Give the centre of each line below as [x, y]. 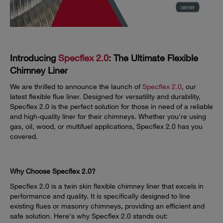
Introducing [34, 58]
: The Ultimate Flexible [153, 58]
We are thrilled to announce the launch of [76, 87]
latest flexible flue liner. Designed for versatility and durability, [105, 97]
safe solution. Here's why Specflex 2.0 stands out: [89, 216]
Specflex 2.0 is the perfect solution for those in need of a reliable [111, 107]
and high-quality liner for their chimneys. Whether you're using [108, 116]
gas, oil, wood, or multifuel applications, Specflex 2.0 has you [106, 126]
